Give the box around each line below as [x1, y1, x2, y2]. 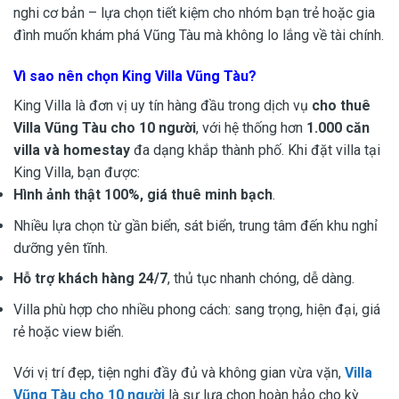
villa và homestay [13, 141, 130, 159]
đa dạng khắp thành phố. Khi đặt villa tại [130, 141, 380, 159]
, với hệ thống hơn [196, 118, 306, 136]
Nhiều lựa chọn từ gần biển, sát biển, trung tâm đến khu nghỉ [13, 216, 378, 234]
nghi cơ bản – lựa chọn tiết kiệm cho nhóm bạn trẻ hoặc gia [13, 4, 375, 22]
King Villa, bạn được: [13, 163, 140, 181]
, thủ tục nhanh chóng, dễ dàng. [167, 270, 354, 288]
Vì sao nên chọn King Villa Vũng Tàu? [13, 67, 256, 85]
